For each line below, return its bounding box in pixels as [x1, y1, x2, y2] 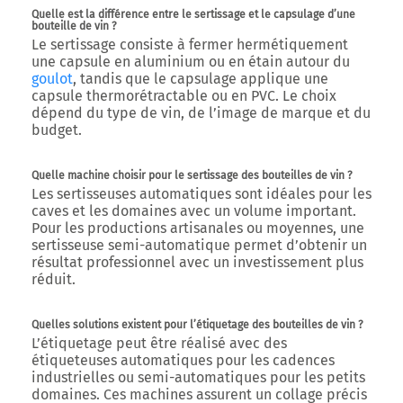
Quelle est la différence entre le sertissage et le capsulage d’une [31, 8, 355, 21]
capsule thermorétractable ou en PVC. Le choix [31, 87, 336, 104]
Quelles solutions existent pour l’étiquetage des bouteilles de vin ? [31, 318, 363, 331]
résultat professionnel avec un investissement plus [31, 254, 363, 271]
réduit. [31, 271, 76, 288]
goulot [31, 70, 73, 87]
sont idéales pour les [231, 185, 372, 202]
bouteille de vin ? [31, 20, 117, 32]
